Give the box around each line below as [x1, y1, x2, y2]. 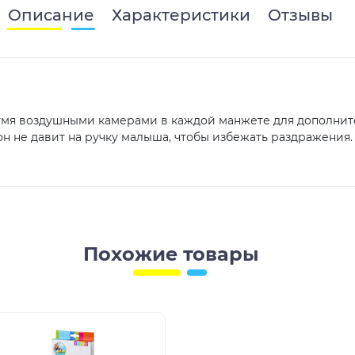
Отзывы [268, 5, 333, 25]
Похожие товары [83, 242, 259, 265]
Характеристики [112, 5, 250, 25]
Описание [8, 5, 94, 25]
